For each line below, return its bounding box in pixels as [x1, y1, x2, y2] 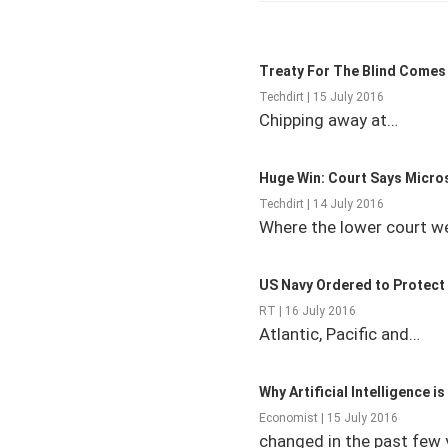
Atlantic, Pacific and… [259, 324, 420, 345]
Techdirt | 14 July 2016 [259, 197, 384, 212]
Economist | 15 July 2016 [259, 411, 398, 426]
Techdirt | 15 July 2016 [259, 90, 384, 105]
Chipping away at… [259, 110, 398, 131]
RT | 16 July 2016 [259, 304, 356, 319]
